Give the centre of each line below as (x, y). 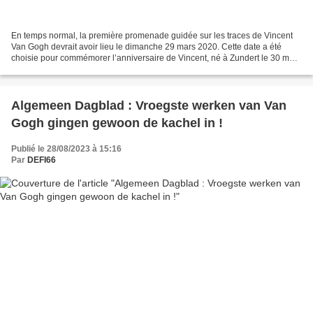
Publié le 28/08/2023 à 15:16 (66, 149)
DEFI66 (42, 160)
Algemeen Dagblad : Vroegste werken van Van (149, 106)
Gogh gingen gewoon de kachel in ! (117, 123)
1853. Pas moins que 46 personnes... (82, 70)
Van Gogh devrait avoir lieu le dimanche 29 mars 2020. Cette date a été (146, 47)
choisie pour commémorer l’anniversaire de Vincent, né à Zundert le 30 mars (156, 58)
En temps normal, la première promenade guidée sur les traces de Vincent (152, 36)
